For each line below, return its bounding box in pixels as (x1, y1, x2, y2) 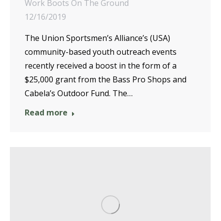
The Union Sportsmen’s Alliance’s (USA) (25, 33, 170, 44)
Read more (25, 107, 68, 118)
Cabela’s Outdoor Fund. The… (25, 88, 133, 99)
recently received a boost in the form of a (25, 60, 177, 72)
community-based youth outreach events (25, 46, 177, 58)
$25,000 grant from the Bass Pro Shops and (25, 74, 186, 85)
